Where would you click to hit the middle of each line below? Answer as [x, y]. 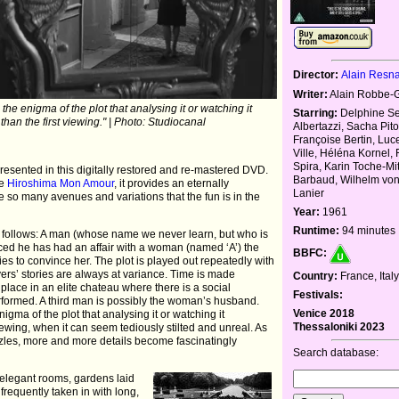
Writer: [311, 95]
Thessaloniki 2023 [339, 327]
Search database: [336, 353]
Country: [316, 277]
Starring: [316, 114]
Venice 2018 [324, 314]
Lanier [309, 194]
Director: [316, 75]
